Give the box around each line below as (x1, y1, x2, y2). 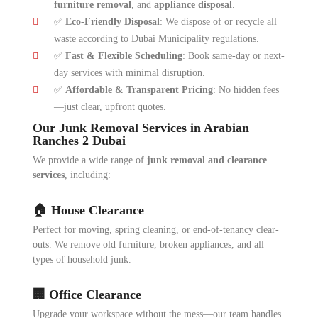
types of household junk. (33, 254, 131, 265)
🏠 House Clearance (33, 203, 144, 217)
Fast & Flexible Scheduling (65, 50, 182, 61)
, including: (65, 170, 111, 180)
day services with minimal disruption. (54, 67, 205, 78)
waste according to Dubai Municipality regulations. (54, 33, 259, 44)
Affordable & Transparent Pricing (65, 84, 213, 95)
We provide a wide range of (33, 155, 147, 165)
